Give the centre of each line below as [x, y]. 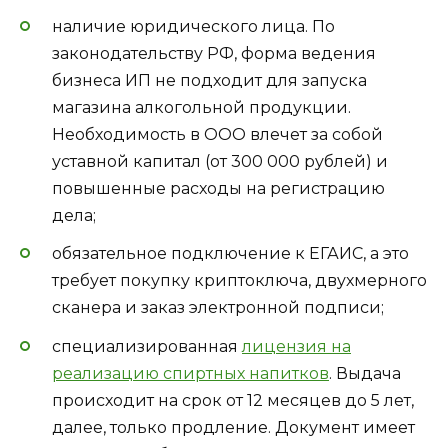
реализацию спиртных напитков [190, 373]
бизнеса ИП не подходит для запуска [209, 81]
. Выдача [365, 373]
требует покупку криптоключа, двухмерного [239, 281]
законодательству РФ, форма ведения [214, 54]
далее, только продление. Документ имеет [233, 427]
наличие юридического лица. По [193, 27]
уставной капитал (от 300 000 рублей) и [220, 162]
